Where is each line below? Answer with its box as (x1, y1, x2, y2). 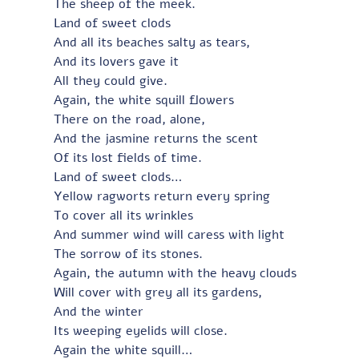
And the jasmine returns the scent (53, 130, 258, 148)
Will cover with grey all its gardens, (53, 284, 262, 302)
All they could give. (53, 72, 167, 91)
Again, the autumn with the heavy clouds (53, 264, 296, 283)
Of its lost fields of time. (53, 149, 202, 167)
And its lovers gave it (53, 53, 179, 71)
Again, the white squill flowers (53, 91, 234, 110)
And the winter (53, 303, 143, 321)
